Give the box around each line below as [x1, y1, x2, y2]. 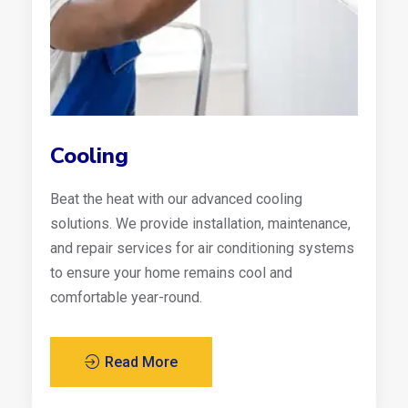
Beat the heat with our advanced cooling [50, 190, 302, 209]
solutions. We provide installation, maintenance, [50, 215, 351, 233]
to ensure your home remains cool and [50, 264, 292, 282]
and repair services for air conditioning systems [50, 240, 354, 258]
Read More [101, 353, 178, 372]
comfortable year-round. [50, 289, 202, 307]
